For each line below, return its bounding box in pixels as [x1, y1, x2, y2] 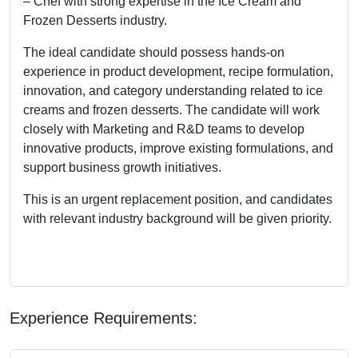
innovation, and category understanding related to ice [23, 83, 323, 97]
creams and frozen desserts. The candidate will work [23, 102, 320, 117]
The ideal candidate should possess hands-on [23, 45, 284, 59]
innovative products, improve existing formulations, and [23, 141, 333, 155]
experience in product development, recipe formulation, [23, 64, 333, 78]
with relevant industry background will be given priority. [23, 211, 332, 225]
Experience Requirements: [10, 308, 197, 327]
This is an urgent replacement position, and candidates [23, 192, 332, 206]
